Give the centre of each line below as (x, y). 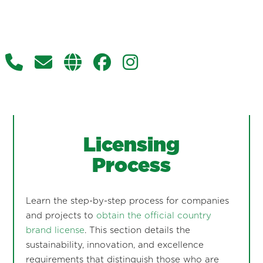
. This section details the (137, 230)
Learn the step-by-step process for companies (127, 201)
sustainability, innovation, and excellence (114, 245)
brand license (55, 230)
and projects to (61, 215)
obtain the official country (154, 215)
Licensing (131, 145)
